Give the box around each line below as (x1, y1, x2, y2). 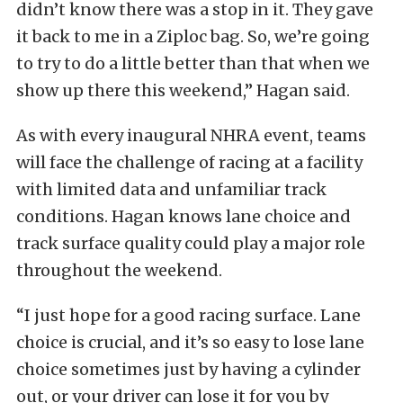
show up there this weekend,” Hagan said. (16, 79, 350, 101)
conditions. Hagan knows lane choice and (16, 205, 351, 227)
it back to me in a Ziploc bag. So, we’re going (16, 25, 370, 47)
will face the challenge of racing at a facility (16, 151, 363, 173)
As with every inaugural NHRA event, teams (16, 124, 366, 146)
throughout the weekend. (16, 259, 222, 281)
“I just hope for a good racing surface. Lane (16, 304, 361, 326)
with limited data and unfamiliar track (16, 178, 327, 200)
